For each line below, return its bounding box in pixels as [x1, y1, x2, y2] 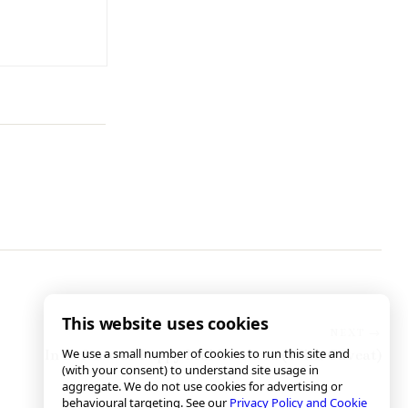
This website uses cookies [62, 312, 269, 334]
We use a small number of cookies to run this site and [62, 345, 350, 362]
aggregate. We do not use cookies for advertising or [62, 378, 342, 394]
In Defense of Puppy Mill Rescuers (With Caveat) [44, 346, 382, 365]
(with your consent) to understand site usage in [62, 362, 319, 378]
